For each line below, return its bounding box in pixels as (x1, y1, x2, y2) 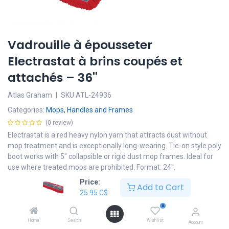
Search (67, 218, 81, 223)
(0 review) (45, 119, 73, 127)
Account (188, 220, 203, 225)
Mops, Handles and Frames (46, 106, 133, 114)
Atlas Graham (8, 91, 52, 100)
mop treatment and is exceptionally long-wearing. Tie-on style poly (8, 142, 221, 150)
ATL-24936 (76, 91, 111, 100)
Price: (79, 178, 100, 186)
